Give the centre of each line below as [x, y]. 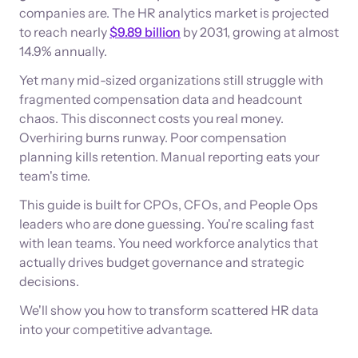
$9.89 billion [145, 32]
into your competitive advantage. [116, 329]
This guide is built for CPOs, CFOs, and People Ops [169, 205]
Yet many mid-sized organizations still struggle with [171, 80]
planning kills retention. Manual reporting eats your [169, 157]
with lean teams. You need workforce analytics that [169, 243]
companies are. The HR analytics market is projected [174, 13]
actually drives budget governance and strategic [162, 262]
